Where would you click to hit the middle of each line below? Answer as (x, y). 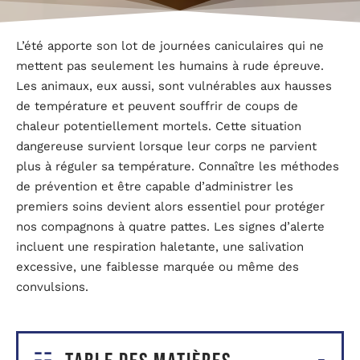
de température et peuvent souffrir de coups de (157, 106)
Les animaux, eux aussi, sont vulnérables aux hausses (174, 86)
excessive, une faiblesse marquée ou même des (157, 266)
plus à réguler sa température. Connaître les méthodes (178, 166)
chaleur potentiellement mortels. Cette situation (159, 126)
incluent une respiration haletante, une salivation (160, 246)
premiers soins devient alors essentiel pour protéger (170, 206)
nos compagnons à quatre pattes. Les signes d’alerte (170, 226)
